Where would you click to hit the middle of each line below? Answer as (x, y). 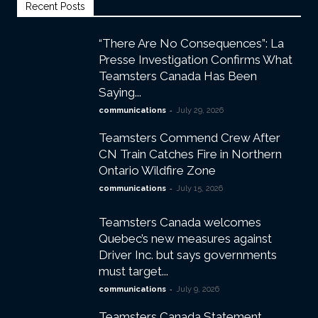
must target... (133, 272)
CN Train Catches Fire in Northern (190, 154)
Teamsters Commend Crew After (190, 138)
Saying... (120, 93)
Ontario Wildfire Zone (157, 171)
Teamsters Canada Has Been (178, 76)
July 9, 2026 (198, 290)
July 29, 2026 (200, 111)
